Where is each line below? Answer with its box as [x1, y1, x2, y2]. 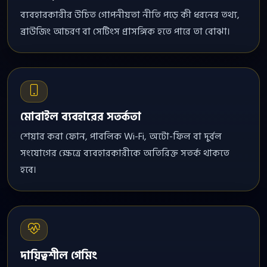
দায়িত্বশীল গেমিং [20, 246, 98, 265]
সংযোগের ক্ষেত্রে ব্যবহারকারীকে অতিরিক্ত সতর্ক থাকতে [20, 145, 229, 162]
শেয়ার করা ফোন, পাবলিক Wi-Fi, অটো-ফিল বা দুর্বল [20, 129, 222, 145]
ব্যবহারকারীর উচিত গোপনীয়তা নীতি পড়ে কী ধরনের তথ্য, [20, 7, 240, 23]
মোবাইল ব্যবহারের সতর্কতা [20, 108, 141, 126]
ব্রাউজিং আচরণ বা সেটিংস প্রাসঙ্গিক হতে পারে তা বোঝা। [20, 24, 230, 40]
